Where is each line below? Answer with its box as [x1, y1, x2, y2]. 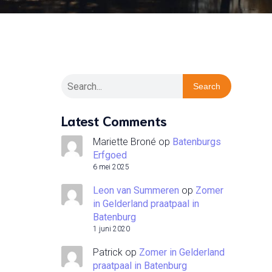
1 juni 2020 [93, 225, 130, 233]
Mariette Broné [93, 136, 156, 148]
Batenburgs [172, 136, 221, 148]
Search [193, 81, 221, 91]
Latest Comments [61, 111, 167, 129]
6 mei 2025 [93, 163, 129, 171]
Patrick [93, 246, 123, 258]
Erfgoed [93, 149, 127, 161]
